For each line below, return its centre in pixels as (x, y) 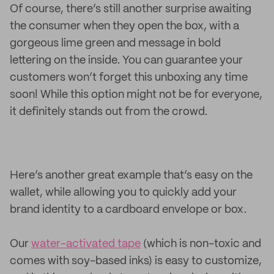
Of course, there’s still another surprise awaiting (131, 9)
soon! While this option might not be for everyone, (136, 95)
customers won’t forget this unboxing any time (129, 78)
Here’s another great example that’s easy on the (131, 176)
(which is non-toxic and (201, 244)
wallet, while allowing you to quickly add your (123, 193)
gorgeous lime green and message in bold (115, 43)
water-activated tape (86, 244)
